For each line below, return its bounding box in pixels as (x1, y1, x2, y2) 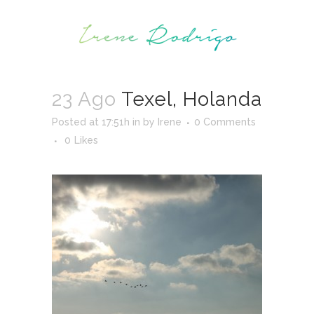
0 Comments (194, 116, 256, 128)
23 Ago (52, 88, 116, 111)
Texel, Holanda (116, 88, 262, 111)
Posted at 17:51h (52, 116, 130, 128)
